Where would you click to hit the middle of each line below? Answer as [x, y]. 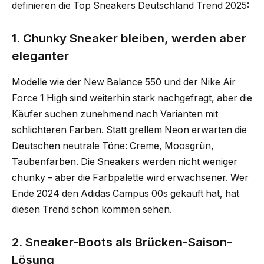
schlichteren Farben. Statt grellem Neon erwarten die [129, 130]
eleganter [40, 56]
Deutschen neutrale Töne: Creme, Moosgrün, [113, 146]
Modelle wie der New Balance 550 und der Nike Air [124, 82]
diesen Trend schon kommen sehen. [92, 209]
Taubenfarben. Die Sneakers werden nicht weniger [125, 161]
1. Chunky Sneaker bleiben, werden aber [129, 38]
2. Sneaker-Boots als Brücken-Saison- [122, 242]
